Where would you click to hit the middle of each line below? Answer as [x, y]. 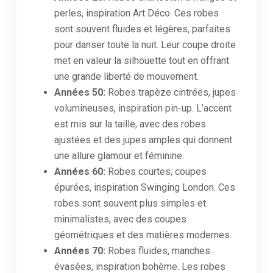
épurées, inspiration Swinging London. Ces [145, 187]
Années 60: [81, 172]
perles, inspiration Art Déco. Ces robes [136, 13]
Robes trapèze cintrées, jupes [172, 92]
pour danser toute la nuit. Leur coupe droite [145, 45]
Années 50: [81, 92]
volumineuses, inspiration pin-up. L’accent [143, 108]
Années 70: [81, 251]
